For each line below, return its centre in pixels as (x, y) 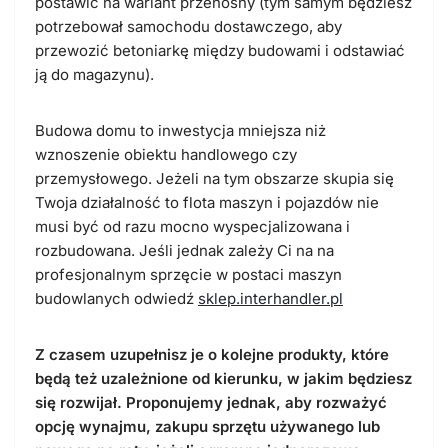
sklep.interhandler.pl (270, 299)
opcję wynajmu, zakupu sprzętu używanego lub (207, 427)
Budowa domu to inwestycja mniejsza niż (180, 131)
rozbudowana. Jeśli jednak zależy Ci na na (184, 251)
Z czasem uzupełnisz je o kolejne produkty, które (212, 355)
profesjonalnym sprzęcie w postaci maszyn (188, 275)
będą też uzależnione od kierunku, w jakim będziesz (223, 379)
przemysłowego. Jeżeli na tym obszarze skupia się (214, 179)
